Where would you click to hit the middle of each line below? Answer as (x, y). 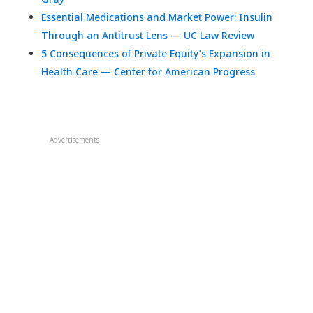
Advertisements (75, 140)
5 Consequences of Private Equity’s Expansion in (155, 54)
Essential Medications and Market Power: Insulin (156, 17)
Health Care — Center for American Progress (148, 72)
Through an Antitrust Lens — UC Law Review (147, 36)
